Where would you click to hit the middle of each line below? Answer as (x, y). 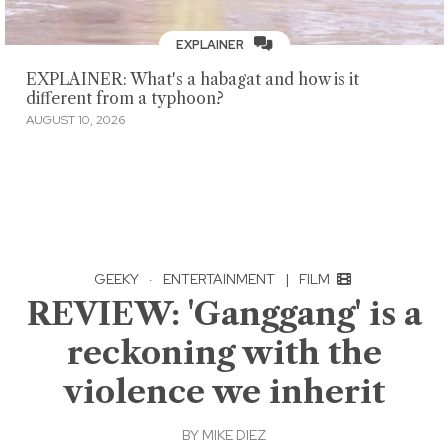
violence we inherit (224, 392)
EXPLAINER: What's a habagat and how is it (192, 79)
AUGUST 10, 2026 (75, 120)
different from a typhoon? (124, 98)
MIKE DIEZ (234, 435)
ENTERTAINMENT (219, 279)
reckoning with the (224, 353)
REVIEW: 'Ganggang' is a (224, 314)
